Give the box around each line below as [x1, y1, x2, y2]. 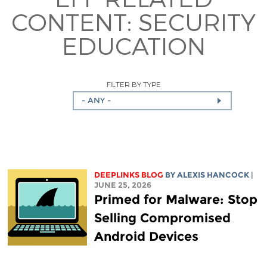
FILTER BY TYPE [106, 79, 161, 88]
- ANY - [81, 96, 111, 105]
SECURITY [138, 7, 256, 36]
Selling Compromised [94, 210, 231, 225]
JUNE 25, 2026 [94, 180, 151, 190]
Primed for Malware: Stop [94, 191, 257, 207]
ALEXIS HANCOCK [176, 170, 249, 179]
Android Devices [94, 228, 198, 244]
